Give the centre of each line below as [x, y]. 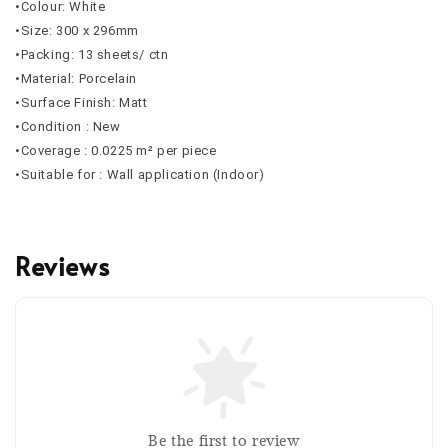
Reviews [62, 265]
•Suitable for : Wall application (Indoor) [140, 174]
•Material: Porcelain [76, 78]
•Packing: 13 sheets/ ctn [92, 54]
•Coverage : [53, 150]
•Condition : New [68, 126]
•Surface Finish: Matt [81, 102]
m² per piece [174, 150]
